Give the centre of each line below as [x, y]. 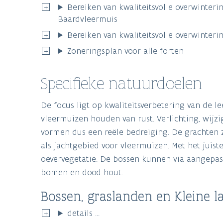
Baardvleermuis [88, 19]
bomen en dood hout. [82, 172]
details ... [84, 213]
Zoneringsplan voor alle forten [126, 51]
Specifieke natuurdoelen [121, 84]
